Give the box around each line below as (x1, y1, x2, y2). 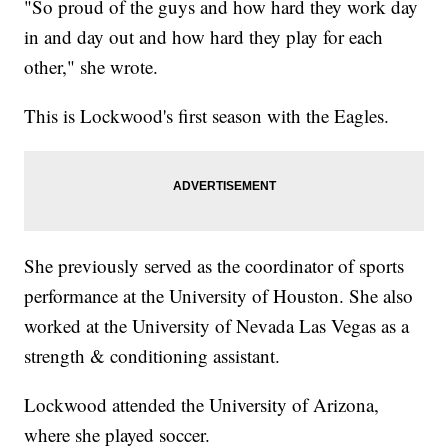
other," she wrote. (24, 54, 159, 80)
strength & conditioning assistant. (24, 343, 281, 369)
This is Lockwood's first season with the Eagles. (24, 103, 390, 129)
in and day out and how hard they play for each (24, 24, 384, 50)
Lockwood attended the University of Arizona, (24, 392, 380, 418)
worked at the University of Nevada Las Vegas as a (24, 313, 410, 339)
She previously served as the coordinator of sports (24, 253, 405, 279)
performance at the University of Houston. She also (24, 283, 414, 309)
